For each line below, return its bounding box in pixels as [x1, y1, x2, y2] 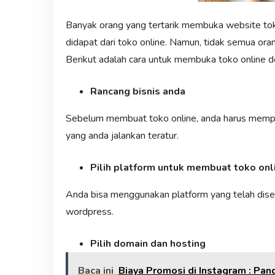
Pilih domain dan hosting [90, 237, 206, 251]
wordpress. [65, 205, 114, 219]
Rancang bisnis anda [90, 85, 185, 99]
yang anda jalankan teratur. [65, 129, 179, 143]
